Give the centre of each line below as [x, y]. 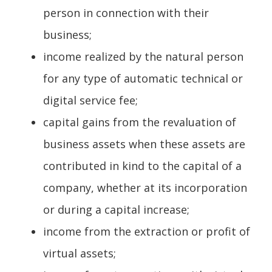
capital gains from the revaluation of [140, 122]
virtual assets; [80, 253]
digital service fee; [90, 100]
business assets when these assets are [144, 144]
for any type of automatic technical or [143, 78]
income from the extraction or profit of [147, 231]
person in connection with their [126, 12]
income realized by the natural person [143, 56]
